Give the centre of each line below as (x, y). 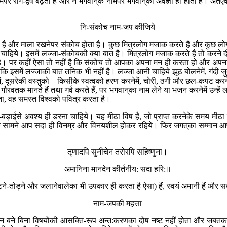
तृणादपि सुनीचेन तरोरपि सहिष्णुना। (118, 152)
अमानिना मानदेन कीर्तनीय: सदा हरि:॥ (118, 169)
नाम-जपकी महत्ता (118, 203)
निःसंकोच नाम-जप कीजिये (118, 27)
